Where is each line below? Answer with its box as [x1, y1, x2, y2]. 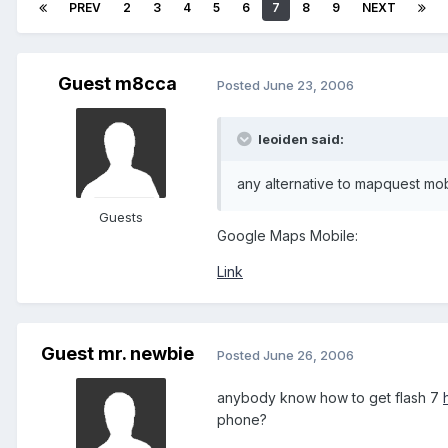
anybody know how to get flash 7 [217, 389, 443, 407]
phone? [217, 411, 267, 429]
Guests [99, 209, 143, 226]
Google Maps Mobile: [217, 227, 358, 245]
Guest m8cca [57, 73, 177, 95]
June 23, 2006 [263, 76, 354, 93]
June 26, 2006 [263, 346, 354, 363]
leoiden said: [255, 131, 344, 148]
